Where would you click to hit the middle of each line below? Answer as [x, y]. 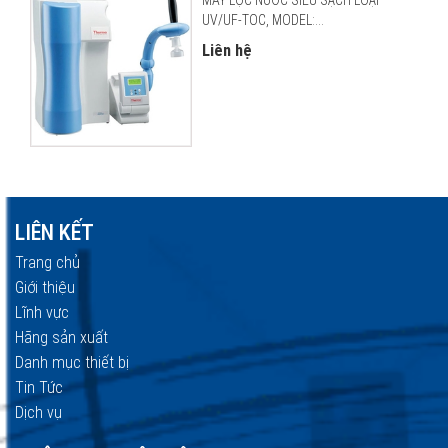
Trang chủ [47, 262]
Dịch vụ [38, 412]
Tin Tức [39, 387]
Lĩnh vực [42, 312]
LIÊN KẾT [54, 232]
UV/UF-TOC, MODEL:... [262, 19]
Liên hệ [226, 50]
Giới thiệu [45, 287]
